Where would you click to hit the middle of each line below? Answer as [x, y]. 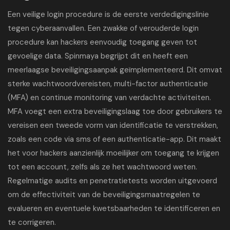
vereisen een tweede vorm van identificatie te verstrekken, [113, 125]
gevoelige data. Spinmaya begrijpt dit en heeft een [98, 56]
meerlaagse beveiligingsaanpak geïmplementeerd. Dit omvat [115, 70]
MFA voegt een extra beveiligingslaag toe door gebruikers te [115, 111]
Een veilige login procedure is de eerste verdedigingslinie [108, 14]
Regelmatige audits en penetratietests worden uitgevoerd [112, 181]
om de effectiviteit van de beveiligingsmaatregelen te [104, 195]
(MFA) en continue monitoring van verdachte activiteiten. [109, 98]
